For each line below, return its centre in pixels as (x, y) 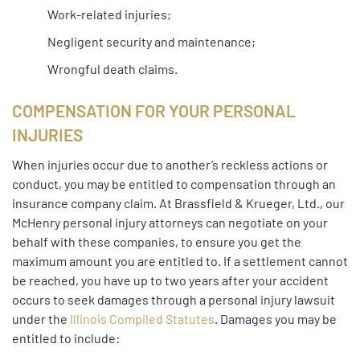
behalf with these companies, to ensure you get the (157, 241)
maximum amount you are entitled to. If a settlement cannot (180, 260)
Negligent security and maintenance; (151, 41)
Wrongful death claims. (112, 68)
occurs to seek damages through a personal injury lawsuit (174, 299)
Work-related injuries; (109, 14)
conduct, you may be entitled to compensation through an (174, 183)
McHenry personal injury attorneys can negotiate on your (170, 222)
